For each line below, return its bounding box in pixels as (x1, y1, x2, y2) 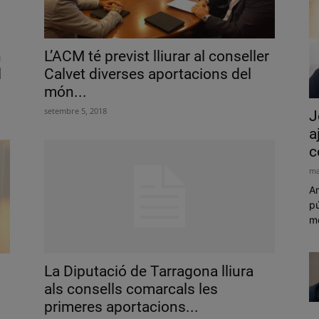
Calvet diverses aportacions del (44, 66, 251, 83)
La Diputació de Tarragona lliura (44, 263, 253, 280)
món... (44, 83, 87, 100)
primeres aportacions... (44, 298, 199, 315)
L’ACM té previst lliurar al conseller (44, 48, 269, 65)
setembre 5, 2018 (44, 105, 107, 116)
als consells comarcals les (44, 281, 218, 298)
